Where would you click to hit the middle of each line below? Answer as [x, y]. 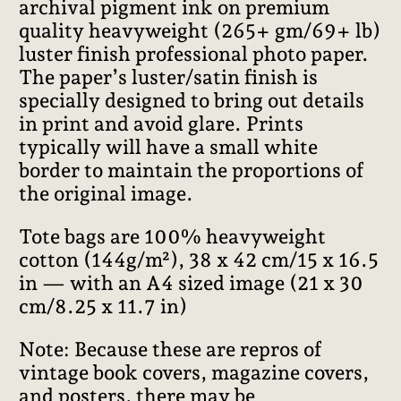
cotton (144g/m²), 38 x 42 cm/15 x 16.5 [199, 259]
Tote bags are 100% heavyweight [173, 236]
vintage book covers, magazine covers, [194, 373]
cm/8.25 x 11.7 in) [103, 306]
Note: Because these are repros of [171, 350]
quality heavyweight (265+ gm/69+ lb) [200, 30]
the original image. [107, 193]
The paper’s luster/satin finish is [169, 77]
